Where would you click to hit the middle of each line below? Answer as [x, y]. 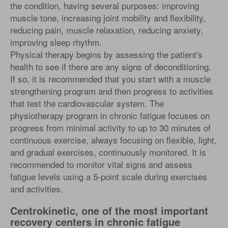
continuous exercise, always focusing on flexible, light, [113, 139]
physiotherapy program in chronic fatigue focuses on [110, 115]
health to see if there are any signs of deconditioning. [111, 66]
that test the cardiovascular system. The [87, 103]
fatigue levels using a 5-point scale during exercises [109, 176]
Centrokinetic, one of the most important [109, 210]
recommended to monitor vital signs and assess [101, 164]
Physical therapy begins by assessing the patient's [106, 54]
